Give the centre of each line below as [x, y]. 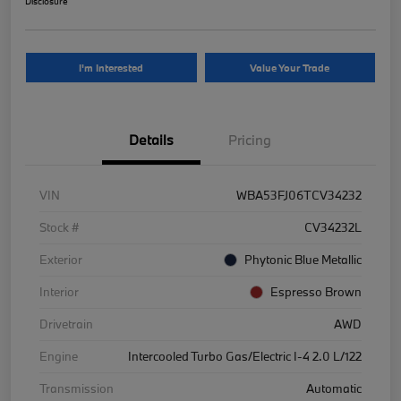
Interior [59, 291]
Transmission [77, 388]
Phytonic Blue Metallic [303, 259]
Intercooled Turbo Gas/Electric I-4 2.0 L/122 [245, 356]
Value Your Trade [290, 67]
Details [151, 139]
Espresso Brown [316, 291]
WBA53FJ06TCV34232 [299, 195]
